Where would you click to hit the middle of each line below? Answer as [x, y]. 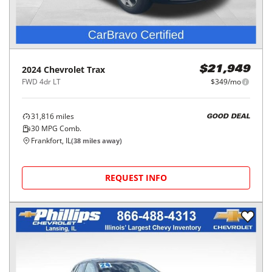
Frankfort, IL [51, 141]
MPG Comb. [60, 129]
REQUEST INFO [136, 178]
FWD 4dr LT [41, 82]
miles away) [101, 141]
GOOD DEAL [228, 117]
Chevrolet [64, 70]
